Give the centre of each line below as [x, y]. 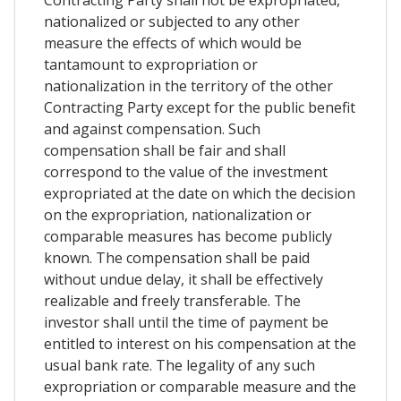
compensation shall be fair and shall [165, 150]
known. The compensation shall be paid [177, 257]
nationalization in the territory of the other [188, 85]
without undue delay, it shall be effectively [183, 279]
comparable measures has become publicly [188, 236]
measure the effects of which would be [173, 43]
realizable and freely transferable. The [172, 300]
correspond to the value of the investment [186, 171]
